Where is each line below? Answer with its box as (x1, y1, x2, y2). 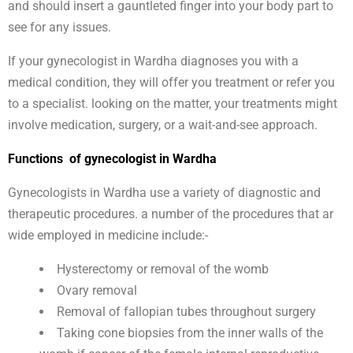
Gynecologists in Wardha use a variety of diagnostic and (8, 185, 321, 201)
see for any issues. (8, 20, 111, 35)
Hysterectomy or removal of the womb (57, 262, 269, 277)
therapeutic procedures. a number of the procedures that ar (8, 206, 333, 222)
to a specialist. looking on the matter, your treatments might (8, 96, 337, 112)
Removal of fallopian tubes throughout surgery (57, 304, 316, 320)
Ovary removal (57, 283, 137, 299)
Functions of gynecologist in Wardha (8, 151, 217, 167)
